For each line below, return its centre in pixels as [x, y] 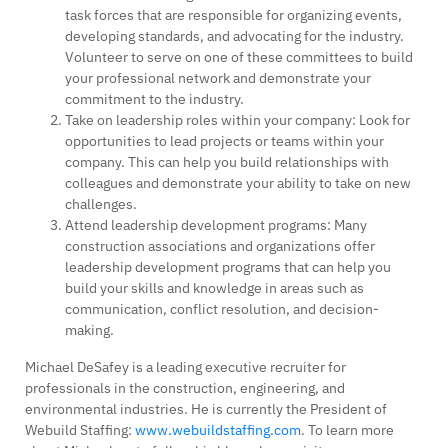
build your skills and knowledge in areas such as [214, 287]
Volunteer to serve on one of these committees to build [239, 56]
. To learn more [347, 429]
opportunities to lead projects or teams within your [224, 140]
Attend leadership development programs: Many [216, 224]
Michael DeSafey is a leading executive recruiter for [185, 366]
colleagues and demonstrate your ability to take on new [238, 182]
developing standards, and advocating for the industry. [234, 35]
